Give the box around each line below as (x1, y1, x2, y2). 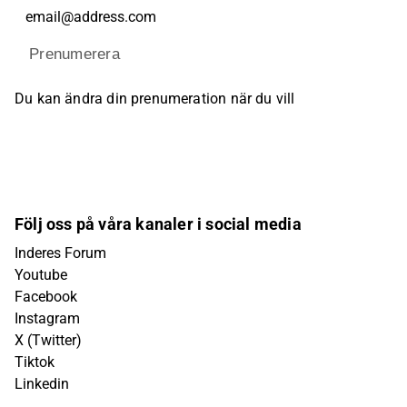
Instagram (15, 310, 80, 327)
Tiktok (15, 353, 55, 371)
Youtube (15, 266, 67, 283)
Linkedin (15, 375, 69, 392)
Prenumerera (29, 45, 120, 64)
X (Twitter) (15, 332, 82, 349)
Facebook (15, 288, 77, 305)
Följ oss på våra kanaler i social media (15, 214, 302, 233)
